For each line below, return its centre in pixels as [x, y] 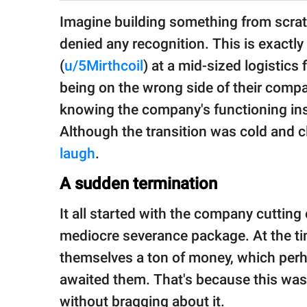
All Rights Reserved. [61, 61]
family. [36, 15]
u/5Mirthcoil [104, 66]
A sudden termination [138, 184]
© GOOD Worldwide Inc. [68, 48]
